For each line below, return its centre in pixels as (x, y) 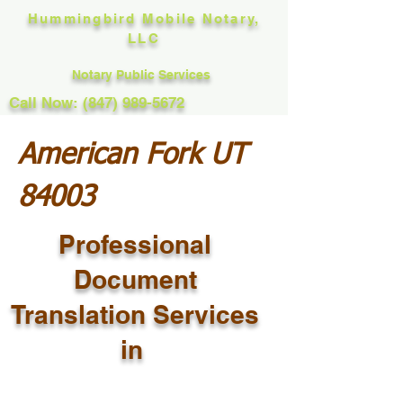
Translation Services (135, 314)
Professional (135, 244)
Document (135, 279)
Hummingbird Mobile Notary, (144, 18)
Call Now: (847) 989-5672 (97, 103)
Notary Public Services (143, 75)
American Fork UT (132, 156)
